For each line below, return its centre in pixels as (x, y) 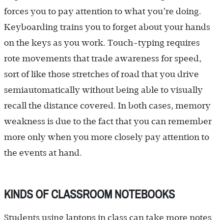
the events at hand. (43, 152)
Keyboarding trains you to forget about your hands (107, 27)
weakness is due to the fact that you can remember (108, 121)
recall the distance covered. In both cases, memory (107, 105)
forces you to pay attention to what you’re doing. (103, 11)
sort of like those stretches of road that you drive (101, 74)
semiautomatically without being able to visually (103, 90)
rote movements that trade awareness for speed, (103, 58)
